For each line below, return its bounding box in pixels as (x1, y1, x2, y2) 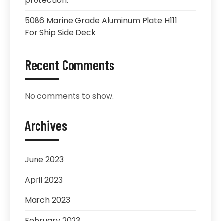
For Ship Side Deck (25, 26, 96, 38)
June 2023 (25, 153, 64, 165)
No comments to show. (25, 90, 114, 102)
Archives (25, 116, 67, 134)
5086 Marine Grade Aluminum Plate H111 (25, 14, 177, 26)
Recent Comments (25, 56, 114, 73)
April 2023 (25, 174, 63, 185)
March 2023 (25, 194, 70, 206)
